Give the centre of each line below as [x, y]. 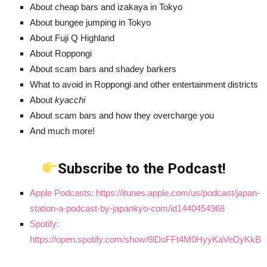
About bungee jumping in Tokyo [90, 23]
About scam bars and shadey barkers [103, 69]
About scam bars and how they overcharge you [122, 116]
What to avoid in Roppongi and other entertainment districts [144, 85]
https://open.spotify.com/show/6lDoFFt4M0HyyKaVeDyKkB [145, 239]
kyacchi [71, 100]
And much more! [62, 131]
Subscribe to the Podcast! [142, 168]
